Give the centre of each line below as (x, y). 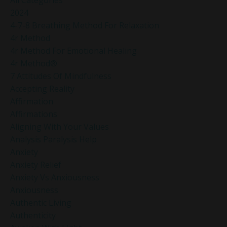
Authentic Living (41, 202)
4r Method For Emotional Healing (73, 50)
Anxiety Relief (36, 164)
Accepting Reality (42, 88)
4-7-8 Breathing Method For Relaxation (85, 25)
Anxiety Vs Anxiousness (55, 177)
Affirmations (34, 114)
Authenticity (33, 215)
